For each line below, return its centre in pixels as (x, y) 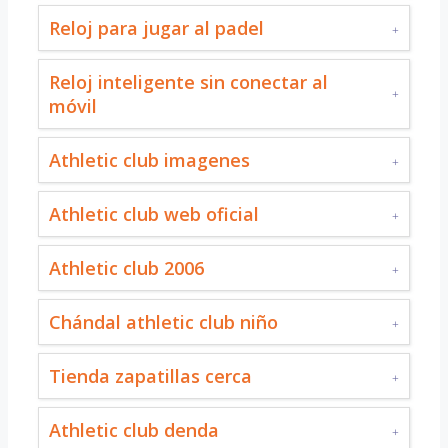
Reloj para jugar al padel (156, 27)
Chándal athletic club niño (163, 321)
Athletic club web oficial (154, 213)
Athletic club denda (134, 429)
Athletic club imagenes (149, 159)
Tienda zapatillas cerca (150, 375)
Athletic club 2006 (126, 267)
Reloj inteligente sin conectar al (188, 81)
